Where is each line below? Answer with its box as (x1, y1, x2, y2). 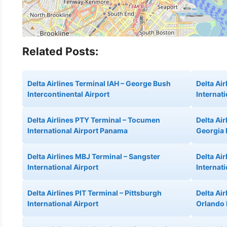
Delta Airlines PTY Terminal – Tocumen (27, 115, 160, 124)
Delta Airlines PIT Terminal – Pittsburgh (27, 188, 162, 197)
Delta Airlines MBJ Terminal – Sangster (27, 152, 160, 161)
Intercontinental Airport (27, 89, 109, 98)
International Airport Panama (27, 126, 128, 135)
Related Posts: (22, 44, 98, 58)
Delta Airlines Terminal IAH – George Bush (27, 79, 171, 88)
